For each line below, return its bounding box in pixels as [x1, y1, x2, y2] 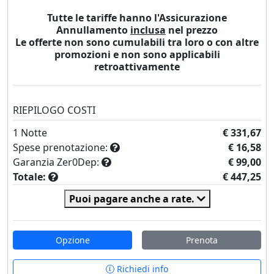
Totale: [13, 169, 46, 183]
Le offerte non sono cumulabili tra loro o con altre [15, 35, 259, 49]
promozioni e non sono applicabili [54, 47, 220, 61]
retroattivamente [94, 59, 180, 73]
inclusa [130, 23, 166, 37]
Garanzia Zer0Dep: [13, 155, 102, 169]
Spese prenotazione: [13, 140, 110, 154]
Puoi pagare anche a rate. [68, 191, 194, 206]
